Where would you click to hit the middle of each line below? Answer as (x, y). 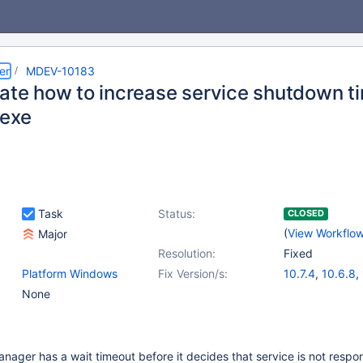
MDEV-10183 (60, 71)
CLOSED (306, 213)
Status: (177, 214)
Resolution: (187, 253)
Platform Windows (70, 273)
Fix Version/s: (193, 273)
